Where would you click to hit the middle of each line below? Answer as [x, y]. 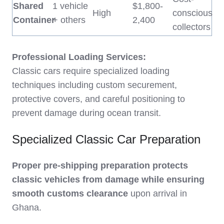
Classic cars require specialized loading [91, 71]
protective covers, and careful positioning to [98, 99]
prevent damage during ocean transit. [86, 113]
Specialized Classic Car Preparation [106, 139]
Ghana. [27, 208]
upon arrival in [157, 194]
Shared [28, 6]
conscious [192, 13]
